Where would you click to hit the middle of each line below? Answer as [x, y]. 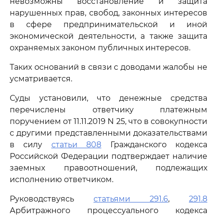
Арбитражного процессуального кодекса [108, 210]
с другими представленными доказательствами [108, 133]
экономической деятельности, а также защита [108, 36]
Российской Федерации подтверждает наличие [108, 156]
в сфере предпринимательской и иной [108, 24]
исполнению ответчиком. [62, 179]
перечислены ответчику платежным [108, 110]
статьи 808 [76, 145]
